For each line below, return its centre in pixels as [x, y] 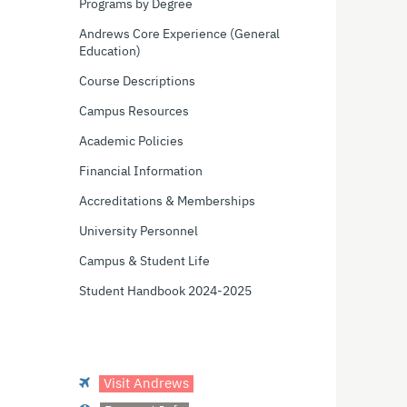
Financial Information [141, 172]
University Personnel [139, 232]
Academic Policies [131, 142]
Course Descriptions [137, 82]
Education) [110, 52]
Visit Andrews [146, 384]
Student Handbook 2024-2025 [165, 292]
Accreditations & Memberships [167, 202]
